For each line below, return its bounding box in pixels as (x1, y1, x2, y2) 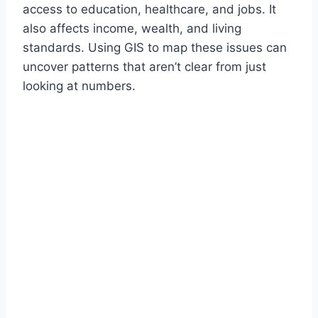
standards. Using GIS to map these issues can (23, 40, 287, 55)
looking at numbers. (23, 79, 136, 94)
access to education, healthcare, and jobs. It (23, 2, 276, 17)
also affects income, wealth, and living (23, 21, 241, 36)
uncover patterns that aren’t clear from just (23, 60, 266, 75)
